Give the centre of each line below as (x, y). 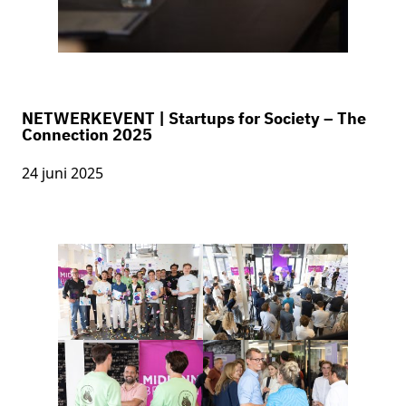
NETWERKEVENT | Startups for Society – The (194, 118)
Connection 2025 (87, 134)
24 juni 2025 (63, 173)
